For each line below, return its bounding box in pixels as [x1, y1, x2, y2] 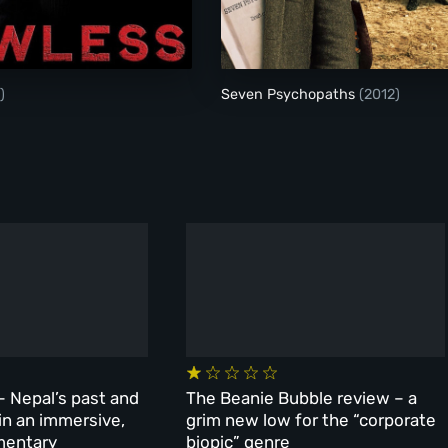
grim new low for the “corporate [186, 409, 437, 430]
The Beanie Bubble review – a [186, 387, 418, 408]
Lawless [32, 11, 72, 25]
